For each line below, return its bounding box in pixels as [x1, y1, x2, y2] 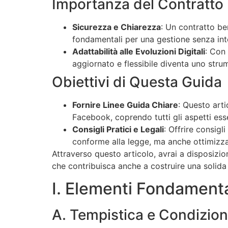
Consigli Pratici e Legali [72, 124, 164, 134]
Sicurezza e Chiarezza [72, 21, 161, 32]
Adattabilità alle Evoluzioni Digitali [72, 46, 205, 56]
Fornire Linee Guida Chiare [72, 99, 178, 110]
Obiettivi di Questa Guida [52, 73, 222, 91]
